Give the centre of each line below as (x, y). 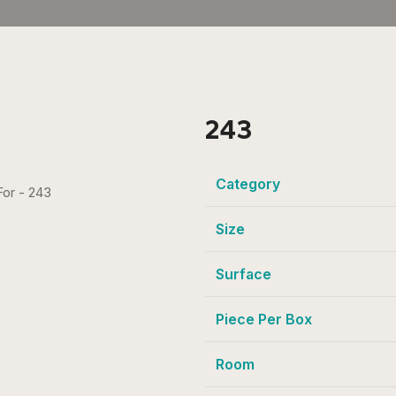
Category (247, 184)
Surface (243, 274)
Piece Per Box (263, 319)
